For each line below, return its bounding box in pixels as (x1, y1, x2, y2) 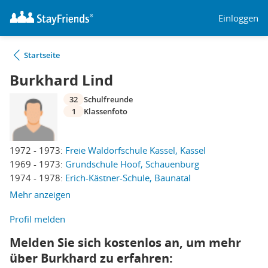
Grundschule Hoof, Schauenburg (65, 158, 199, 170)
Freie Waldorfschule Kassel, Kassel (65, 144, 206, 156)
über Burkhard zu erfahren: (10, 250, 173, 266)
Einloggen (218, 11, 258, 24)
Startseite (24, 50, 60, 60)
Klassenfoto (84, 106, 127, 117)
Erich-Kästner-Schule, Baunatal (65, 172, 191, 184)
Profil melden (10, 213, 65, 225)
